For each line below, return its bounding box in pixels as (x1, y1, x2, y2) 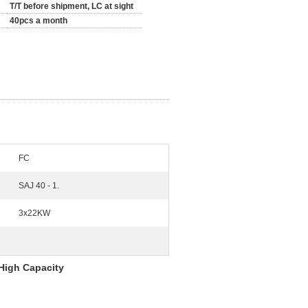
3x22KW (19, 208, 50, 218)
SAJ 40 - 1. (19, 181, 59, 190)
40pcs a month (10, 16, 67, 25)
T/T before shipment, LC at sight (10, 1, 133, 11)
